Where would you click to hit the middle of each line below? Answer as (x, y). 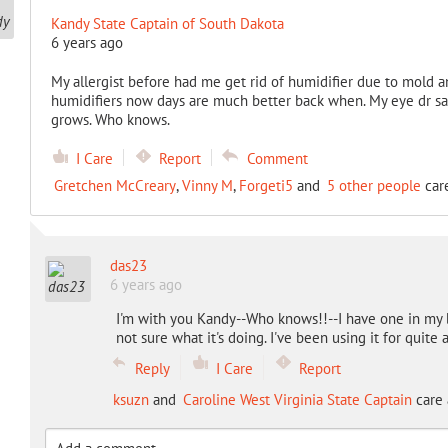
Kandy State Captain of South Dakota (167, 23)
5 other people (373, 185)
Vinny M (207, 185)
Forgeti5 (265, 185)
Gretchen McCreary (114, 185)
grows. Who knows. (110, 119)
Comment (277, 158)
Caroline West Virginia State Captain (297, 399)
